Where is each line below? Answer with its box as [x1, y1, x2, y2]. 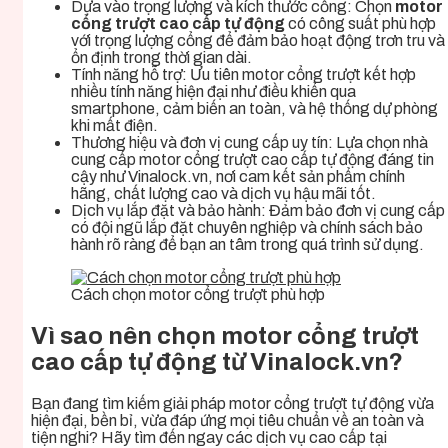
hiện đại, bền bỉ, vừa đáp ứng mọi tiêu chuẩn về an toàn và [31, 412, 424, 430]
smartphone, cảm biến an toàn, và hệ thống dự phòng [71, 100, 438, 118]
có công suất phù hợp [285, 15, 436, 33]
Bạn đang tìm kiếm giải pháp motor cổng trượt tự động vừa [31, 395, 434, 413]
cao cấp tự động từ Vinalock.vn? [31, 349, 403, 376]
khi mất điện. [71, 117, 158, 135]
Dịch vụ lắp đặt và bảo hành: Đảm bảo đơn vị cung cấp [71, 202, 445, 220]
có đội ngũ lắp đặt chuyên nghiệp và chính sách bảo [71, 219, 423, 237]
